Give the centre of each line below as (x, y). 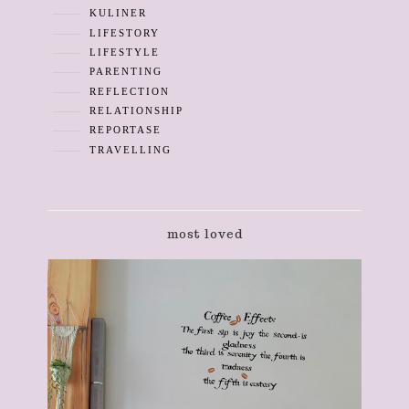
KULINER (115, 14)
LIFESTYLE (122, 53)
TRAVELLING (128, 150)
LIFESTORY (122, 33)
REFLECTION (127, 91)
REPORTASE (123, 131)
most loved (204, 234)
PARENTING (123, 72)
